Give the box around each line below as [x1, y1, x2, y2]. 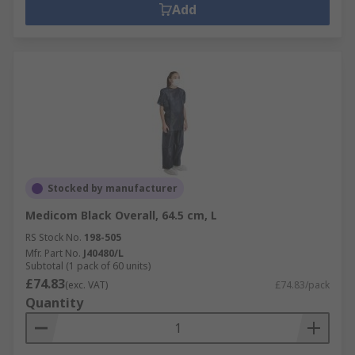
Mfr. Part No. [25, 246, 81, 260]
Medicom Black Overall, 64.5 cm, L [25, 208, 217, 223]
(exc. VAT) [65, 278, 108, 292]
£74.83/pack [275, 278, 330, 292]
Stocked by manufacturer [48, 181, 177, 195]
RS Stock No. [25, 231, 82, 244]
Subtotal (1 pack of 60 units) [25, 259, 151, 273]
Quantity [25, 294, 83, 311]
